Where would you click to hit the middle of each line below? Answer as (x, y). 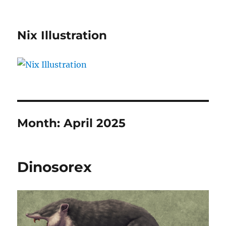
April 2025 (95, 123)
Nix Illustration (62, 35)
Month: (41, 123)
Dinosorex (55, 167)
